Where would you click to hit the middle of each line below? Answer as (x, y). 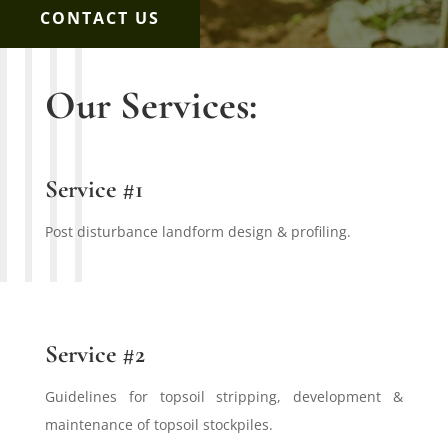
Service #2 (94, 353)
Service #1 (93, 188)
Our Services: (150, 104)
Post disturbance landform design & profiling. (197, 231)
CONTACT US (100, 17)
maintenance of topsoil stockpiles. (158, 424)
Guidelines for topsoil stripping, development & (224, 396)
